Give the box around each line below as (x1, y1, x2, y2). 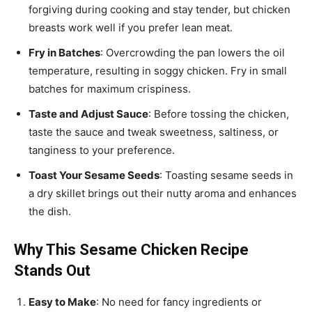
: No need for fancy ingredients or (96, 295, 262, 309)
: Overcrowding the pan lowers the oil (100, 46, 285, 60)
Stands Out (14, 262, 91, 280)
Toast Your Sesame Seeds (29, 169, 159, 182)
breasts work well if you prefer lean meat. (29, 21, 233, 35)
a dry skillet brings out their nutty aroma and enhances (29, 187, 297, 201)
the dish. (29, 205, 71, 219)
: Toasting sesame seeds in (159, 169, 293, 182)
